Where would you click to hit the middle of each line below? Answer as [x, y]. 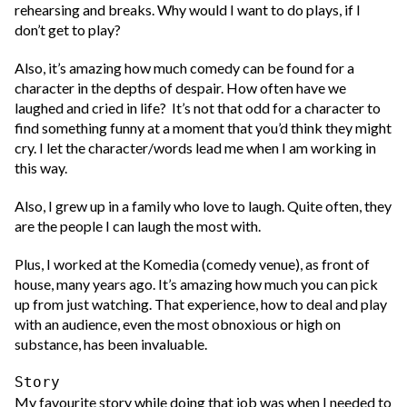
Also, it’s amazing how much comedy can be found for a [184, 68]
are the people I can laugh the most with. [138, 226]
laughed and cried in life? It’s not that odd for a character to [198, 108]
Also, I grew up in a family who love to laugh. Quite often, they [203, 206]
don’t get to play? [68, 30]
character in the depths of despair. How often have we [180, 88]
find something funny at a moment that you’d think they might [203, 128]
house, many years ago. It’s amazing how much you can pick [196, 284]
